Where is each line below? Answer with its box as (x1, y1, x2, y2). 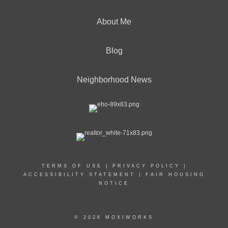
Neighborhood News (76, 75, 152, 84)
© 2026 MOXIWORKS (74, 215, 154, 220)
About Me (97, 17, 131, 26)
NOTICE (99, 181, 129, 186)
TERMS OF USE (41, 163, 102, 168)
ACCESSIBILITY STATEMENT (23, 172, 135, 177)
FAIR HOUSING (145, 172, 205, 177)
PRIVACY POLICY (112, 163, 180, 168)
